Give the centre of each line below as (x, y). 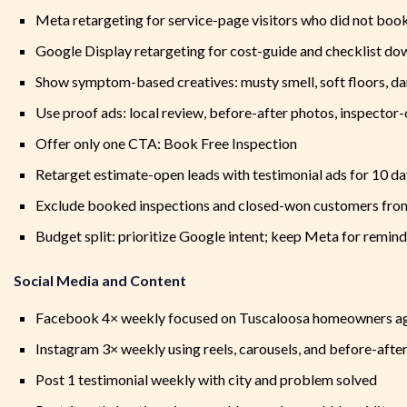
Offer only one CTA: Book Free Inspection (166, 144)
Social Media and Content (100, 281)
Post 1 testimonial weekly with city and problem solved (206, 380)
